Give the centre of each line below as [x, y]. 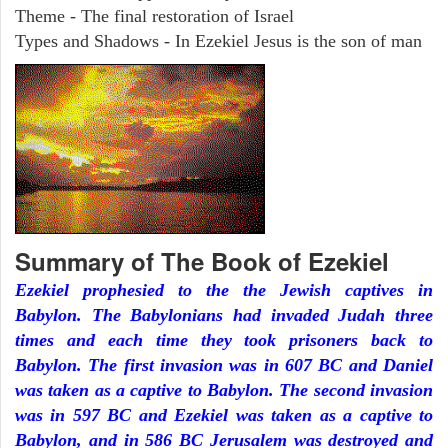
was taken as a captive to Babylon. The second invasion [224, 389]
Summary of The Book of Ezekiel [202, 260]
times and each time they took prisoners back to [224, 339]
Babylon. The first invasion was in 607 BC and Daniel [224, 364]
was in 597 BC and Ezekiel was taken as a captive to [224, 414]
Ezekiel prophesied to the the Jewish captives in [224, 289]
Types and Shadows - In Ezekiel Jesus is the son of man [218, 40]
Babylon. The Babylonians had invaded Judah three [224, 314]
